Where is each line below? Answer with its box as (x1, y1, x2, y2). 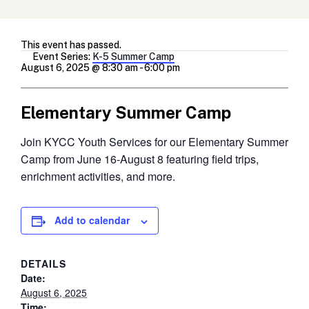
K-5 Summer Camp (92, 50, 175, 62)
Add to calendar (54, 212, 130, 227)
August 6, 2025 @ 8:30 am (21, 61, 138, 73)
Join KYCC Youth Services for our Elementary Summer (21, 133, 288, 150)
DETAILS (21, 256, 66, 270)
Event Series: (32, 50, 92, 62)
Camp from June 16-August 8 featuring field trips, (21, 150, 259, 167)
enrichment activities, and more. (21, 168, 178, 184)
